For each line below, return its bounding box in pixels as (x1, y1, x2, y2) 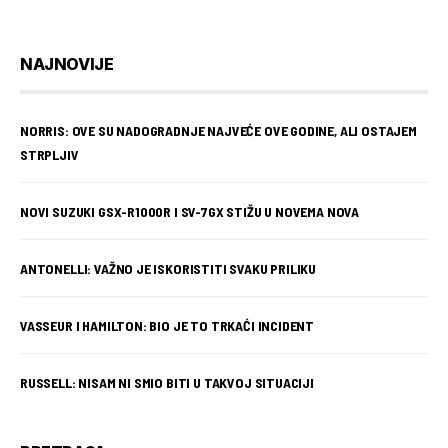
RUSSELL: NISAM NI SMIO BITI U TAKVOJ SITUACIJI (20, 374, 314, 391)
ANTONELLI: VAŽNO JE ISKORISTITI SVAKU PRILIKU (20, 260, 317, 277)
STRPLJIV (20, 146, 79, 163)
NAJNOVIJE (20, 54, 114, 74)
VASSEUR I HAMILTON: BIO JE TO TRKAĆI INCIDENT (20, 317, 315, 334)
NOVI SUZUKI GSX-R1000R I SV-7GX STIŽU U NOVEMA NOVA (20, 203, 361, 220)
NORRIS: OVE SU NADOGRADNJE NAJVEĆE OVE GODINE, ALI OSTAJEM (20, 122, 417, 139)
